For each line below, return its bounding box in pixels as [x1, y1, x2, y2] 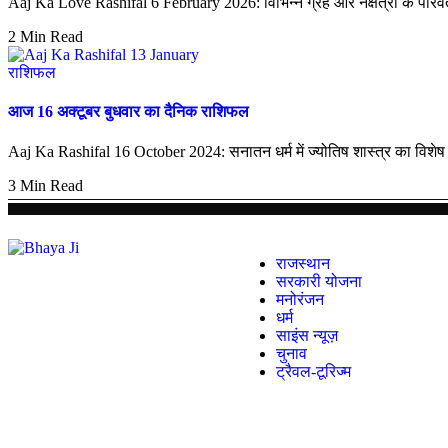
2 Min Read [8, 28, 83, 46]
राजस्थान [276, 254, 330, 272]
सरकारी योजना [276, 272, 362, 290]
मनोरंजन [276, 290, 324, 308]
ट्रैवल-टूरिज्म [276, 362, 351, 380]
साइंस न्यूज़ [276, 326, 338, 344]
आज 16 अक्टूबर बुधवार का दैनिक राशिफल [8, 103, 249, 121]
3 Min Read [8, 176, 83, 194]
